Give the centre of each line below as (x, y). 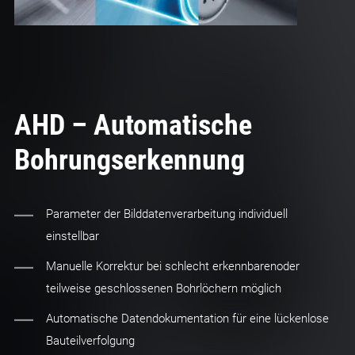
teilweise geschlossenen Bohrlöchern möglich (165, 289)
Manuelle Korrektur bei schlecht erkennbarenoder (172, 267)
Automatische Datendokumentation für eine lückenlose (187, 319)
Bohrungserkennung (129, 160)
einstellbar (74, 237)
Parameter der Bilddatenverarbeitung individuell (166, 214)
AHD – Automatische (133, 126)
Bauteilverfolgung (90, 341)
